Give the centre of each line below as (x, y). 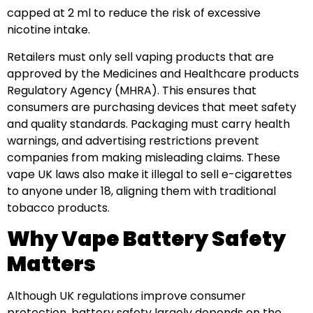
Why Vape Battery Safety (146, 239)
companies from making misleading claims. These (144, 157)
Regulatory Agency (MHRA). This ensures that (132, 90)
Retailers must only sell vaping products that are (140, 57)
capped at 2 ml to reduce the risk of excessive (134, 13)
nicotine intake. (49, 30)
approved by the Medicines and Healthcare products (153, 73)
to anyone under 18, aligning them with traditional (141, 191)
